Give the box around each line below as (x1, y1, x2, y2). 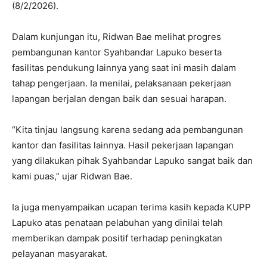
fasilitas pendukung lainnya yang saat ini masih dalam (12, 61, 236, 73)
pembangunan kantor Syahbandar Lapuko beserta (12, 46, 222, 58)
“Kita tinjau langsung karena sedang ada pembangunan (12, 123, 243, 135)
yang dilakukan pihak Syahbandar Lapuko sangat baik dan (12, 154, 253, 166)
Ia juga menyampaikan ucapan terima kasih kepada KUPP (12, 201, 251, 213)
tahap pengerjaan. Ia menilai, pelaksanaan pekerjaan (12, 77, 231, 89)
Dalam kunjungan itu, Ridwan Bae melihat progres (12, 30, 221, 42)
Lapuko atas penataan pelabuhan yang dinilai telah (12, 216, 223, 228)
